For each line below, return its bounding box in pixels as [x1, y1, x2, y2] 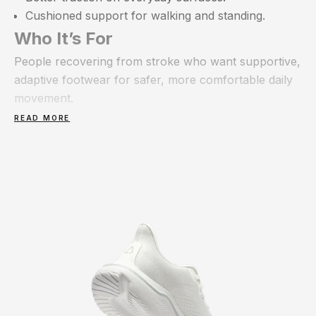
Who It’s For [14, 28, 113, 49]
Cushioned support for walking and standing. [25, 8, 265, 23]
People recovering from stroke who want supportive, [14, 54, 300, 68]
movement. [14, 91, 73, 105]
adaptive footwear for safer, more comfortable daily [14, 73, 293, 87]
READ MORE [14, 114, 71, 122]
